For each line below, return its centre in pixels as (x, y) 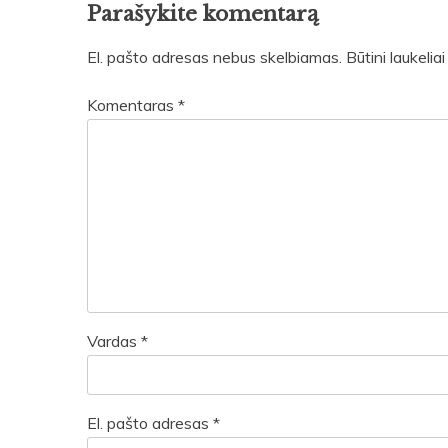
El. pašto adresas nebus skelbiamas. (214, 57)
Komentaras (132, 105)
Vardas (114, 341)
